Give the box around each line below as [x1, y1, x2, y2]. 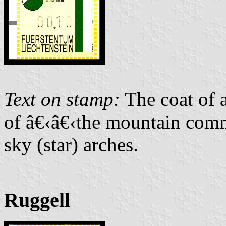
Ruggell [4, 188, 70, 211]
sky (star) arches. [4, 133, 138, 155]
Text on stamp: [4, 88, 120, 110]
